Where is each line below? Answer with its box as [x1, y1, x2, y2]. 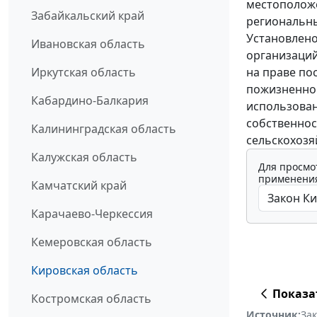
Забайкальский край [31, 8, 144, 24]
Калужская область [31, 149, 137, 166]
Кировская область [31, 263, 138, 279]
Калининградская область [31, 121, 176, 137]
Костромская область [31, 291, 151, 307]
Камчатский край [31, 178, 127, 194]
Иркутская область [31, 64, 136, 81]
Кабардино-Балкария [31, 93, 149, 109]
